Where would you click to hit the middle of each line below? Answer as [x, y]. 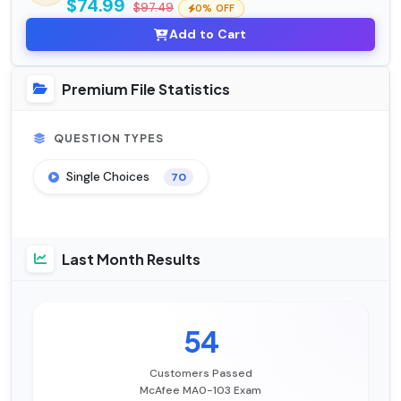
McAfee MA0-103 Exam [200, 391]
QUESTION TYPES [109, 139]
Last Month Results [131, 259]
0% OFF [215, 9]
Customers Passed [200, 374]
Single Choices [108, 177]
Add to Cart [208, 34]
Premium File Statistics [146, 89]
